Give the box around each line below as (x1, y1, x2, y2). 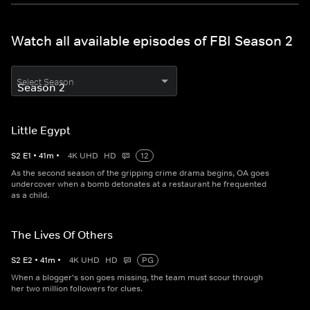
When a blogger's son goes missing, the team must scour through (11, 272, 263, 284)
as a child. (11, 190, 49, 201)
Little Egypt (11, 123, 71, 138)
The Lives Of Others (11, 228, 113, 242)
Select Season (17, 76, 74, 89)
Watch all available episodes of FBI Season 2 (11, 33, 293, 50)
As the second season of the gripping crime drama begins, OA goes (11, 167, 269, 179)
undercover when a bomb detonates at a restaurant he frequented (11, 179, 266, 190)
